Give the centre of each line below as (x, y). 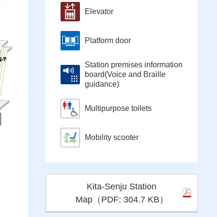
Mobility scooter (112, 138)
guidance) (102, 84)
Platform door (108, 41)
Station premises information (134, 65)
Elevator (99, 12)
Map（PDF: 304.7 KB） (122, 200)
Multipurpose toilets (118, 108)
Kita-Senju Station (122, 187)
